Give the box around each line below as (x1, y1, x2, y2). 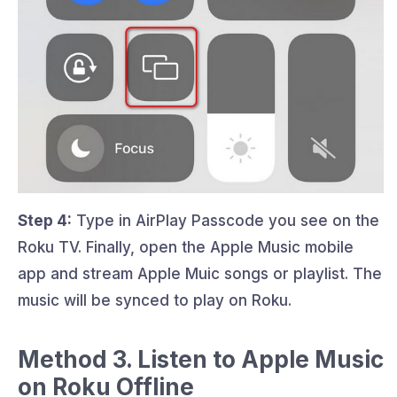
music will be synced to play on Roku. (18, 291, 292, 309)
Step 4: (18, 211, 72, 230)
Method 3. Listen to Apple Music (18, 345, 384, 373)
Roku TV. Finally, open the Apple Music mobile (18, 237, 354, 256)
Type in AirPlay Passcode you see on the (72, 211, 379, 230)
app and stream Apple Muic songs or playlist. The (18, 264, 382, 283)
